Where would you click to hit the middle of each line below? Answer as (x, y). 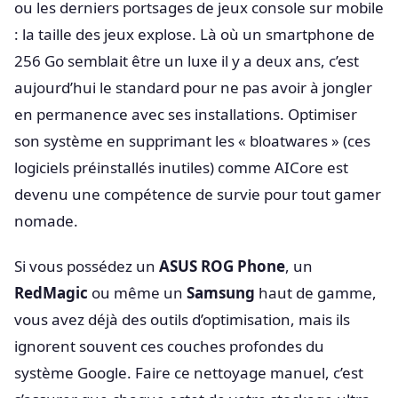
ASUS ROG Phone (222, 266)
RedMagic (51, 292)
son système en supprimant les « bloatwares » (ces (192, 140)
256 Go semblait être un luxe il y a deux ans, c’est (187, 60)
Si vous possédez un (87, 266)
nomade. (46, 220)
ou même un (137, 292)
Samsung (221, 292)
